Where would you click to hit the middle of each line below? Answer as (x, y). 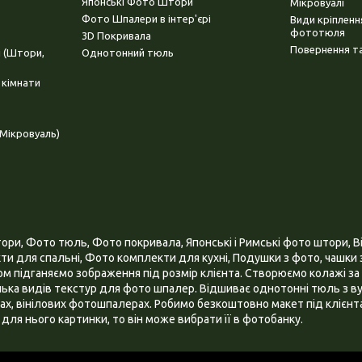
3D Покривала (116, 36)
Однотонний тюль (127, 53)
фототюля (318, 33)
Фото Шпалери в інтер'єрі (146, 19)
